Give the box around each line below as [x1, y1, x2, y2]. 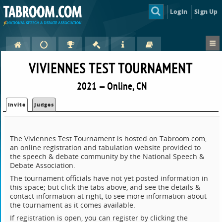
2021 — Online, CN [77, 80, 147, 93]
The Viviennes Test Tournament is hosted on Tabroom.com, [10, 134, 207, 144]
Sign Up [194, 7, 218, 16]
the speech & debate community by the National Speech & [10, 152, 205, 162]
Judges [34, 101, 55, 109]
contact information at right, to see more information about [10, 191, 207, 201]
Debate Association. [10, 161, 76, 170]
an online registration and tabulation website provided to [10, 143, 201, 153]
